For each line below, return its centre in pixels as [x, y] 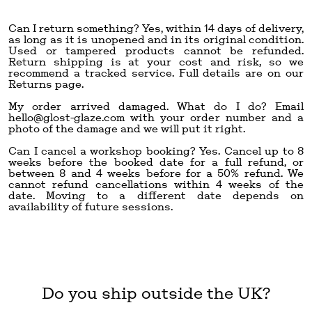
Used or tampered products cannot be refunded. [156, 50]
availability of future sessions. [91, 206]
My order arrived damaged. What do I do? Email [156, 106]
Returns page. [46, 84]
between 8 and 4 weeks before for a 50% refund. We [156, 173]
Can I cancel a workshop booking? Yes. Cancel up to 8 [156, 150]
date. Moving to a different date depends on [156, 195]
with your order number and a [214, 117]
